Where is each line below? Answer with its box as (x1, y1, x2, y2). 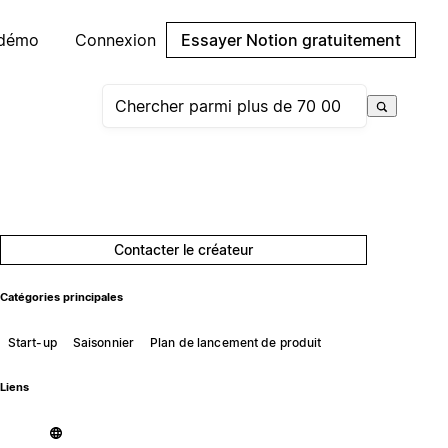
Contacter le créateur (114, 241, 254, 258)
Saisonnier (72, 334, 135, 350)
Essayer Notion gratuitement (181, 30, 401, 50)
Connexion (75, 30, 156, 50)
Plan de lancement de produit (150, 334, 322, 350)
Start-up (7, 334, 57, 350)
